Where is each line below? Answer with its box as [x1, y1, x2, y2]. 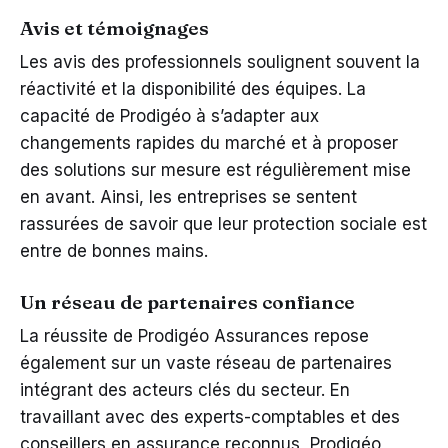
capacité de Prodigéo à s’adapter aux [20, 105, 319, 126]
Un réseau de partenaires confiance [20, 289, 355, 314]
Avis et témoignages [20, 15, 209, 40]
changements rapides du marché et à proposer [20, 132, 398, 153]
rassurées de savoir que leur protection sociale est [20, 213, 427, 234]
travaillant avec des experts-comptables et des [20, 406, 400, 427]
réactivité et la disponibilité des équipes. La [20, 78, 366, 99]
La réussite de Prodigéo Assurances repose [20, 325, 369, 346]
